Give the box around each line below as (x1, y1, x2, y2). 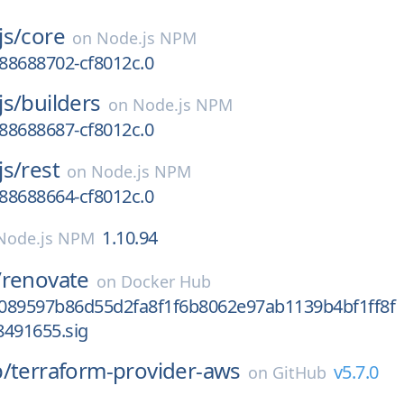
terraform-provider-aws (11, 355, 241, 385)
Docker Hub (120, 271, 211, 292)
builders (21, 87, 101, 117)
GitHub (271, 362, 326, 383)
